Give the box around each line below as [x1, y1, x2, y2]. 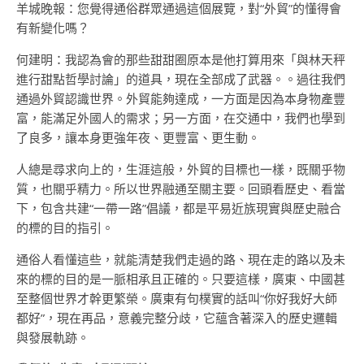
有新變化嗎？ [16, 19, 89, 36]
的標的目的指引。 [16, 219, 114, 236]
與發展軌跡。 [16, 329, 89, 345]
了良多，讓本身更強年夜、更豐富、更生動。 [16, 129, 260, 145]
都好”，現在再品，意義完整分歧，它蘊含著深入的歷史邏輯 [16, 310, 337, 326]
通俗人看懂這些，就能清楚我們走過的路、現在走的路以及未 [16, 251, 345, 267]
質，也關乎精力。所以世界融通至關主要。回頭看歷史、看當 [16, 180, 345, 197]
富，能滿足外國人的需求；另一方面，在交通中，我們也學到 [16, 110, 345, 126]
